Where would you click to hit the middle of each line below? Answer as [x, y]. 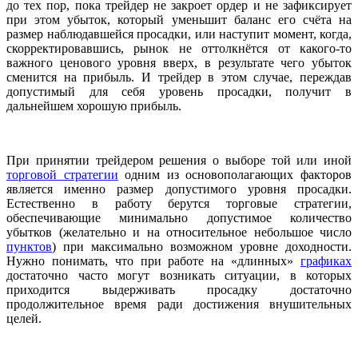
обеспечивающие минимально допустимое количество [179, 218]
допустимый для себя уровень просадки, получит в [179, 92]
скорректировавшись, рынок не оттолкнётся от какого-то [179, 49]
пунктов [29, 247]
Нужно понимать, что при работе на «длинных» [153, 261]
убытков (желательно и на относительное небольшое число [179, 233]
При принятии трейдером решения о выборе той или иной [179, 161]
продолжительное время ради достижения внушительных [179, 304]
